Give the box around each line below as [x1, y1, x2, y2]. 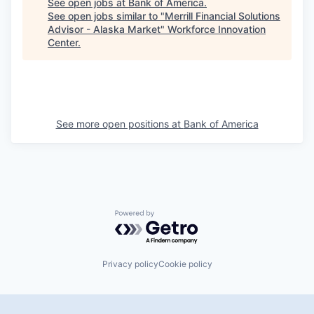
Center [48, 36, 78, 48]
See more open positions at [55, 118, 184, 130]
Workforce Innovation [168, 23, 266, 35]
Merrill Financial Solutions [165, 10, 280, 22]
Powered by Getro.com [114, 210, 238, 224]
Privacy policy [102, 258, 158, 269]
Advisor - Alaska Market [48, 23, 161, 35]
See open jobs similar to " [48, 10, 165, 22]
